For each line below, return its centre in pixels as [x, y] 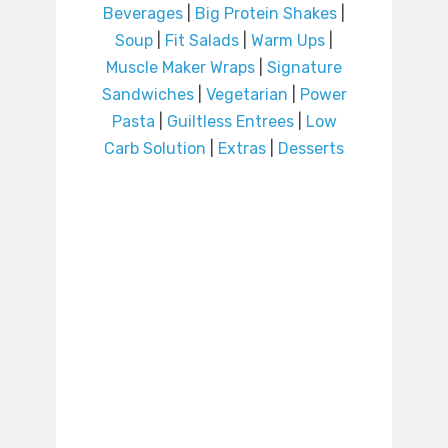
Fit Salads [202, 41]
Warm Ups [288, 41]
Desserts [311, 149]
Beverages [143, 14]
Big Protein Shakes [266, 14]
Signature [304, 68]
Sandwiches [147, 95]
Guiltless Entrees [230, 122]
